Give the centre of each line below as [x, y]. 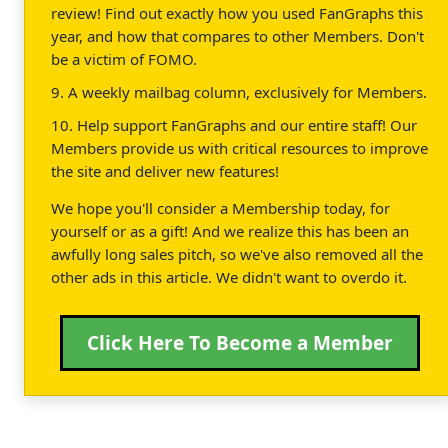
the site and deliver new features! [165, 170]
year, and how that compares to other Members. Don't [237, 35]
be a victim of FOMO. [124, 58]
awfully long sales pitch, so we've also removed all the [237, 253]
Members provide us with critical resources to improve [239, 147]
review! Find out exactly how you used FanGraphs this [237, 12]
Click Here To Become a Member [240, 342]
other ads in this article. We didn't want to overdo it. [229, 276]
